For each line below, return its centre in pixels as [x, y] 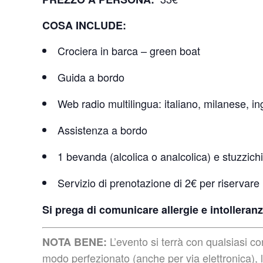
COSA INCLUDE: [86, 25]
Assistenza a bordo [102, 129]
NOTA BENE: [75, 242]
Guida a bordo [91, 77]
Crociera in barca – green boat [129, 50]
